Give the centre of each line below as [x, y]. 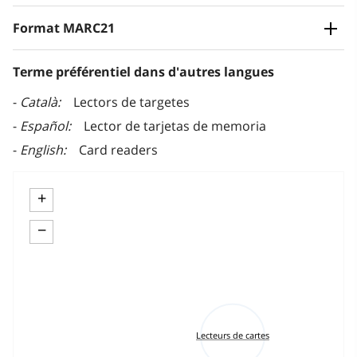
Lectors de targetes [131, 102]
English [41, 150]
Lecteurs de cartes [232, 335]
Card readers [118, 150]
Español [44, 126]
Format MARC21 [64, 28]
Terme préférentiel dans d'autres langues [143, 72]
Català [39, 102]
